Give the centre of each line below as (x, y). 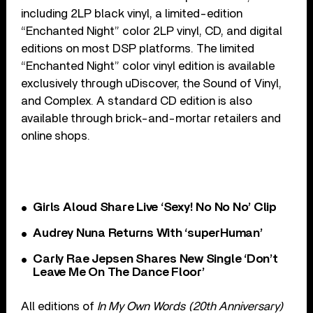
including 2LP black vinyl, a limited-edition (132, 14)
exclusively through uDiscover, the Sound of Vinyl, (152, 84)
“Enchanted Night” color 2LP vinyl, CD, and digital (152, 31)
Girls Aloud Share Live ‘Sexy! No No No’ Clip (155, 208)
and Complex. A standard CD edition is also (137, 101)
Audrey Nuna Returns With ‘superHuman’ (148, 234)
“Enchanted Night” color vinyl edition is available (148, 66)
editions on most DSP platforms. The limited (138, 49)
